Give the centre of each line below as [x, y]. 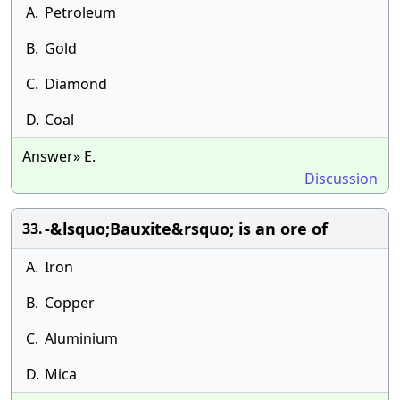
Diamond [76, 84]
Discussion [341, 179]
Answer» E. [59, 156]
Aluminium [81, 338]
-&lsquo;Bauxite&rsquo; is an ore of [186, 229]
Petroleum [80, 12]
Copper [70, 303]
